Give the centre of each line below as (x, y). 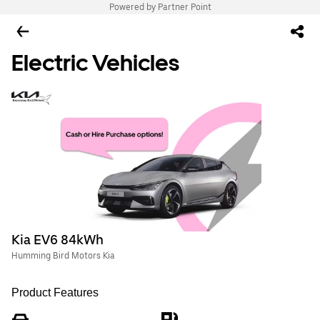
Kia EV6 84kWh (57, 240)
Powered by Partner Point (160, 7)
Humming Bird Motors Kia (63, 256)
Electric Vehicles (95, 63)
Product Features (55, 292)
